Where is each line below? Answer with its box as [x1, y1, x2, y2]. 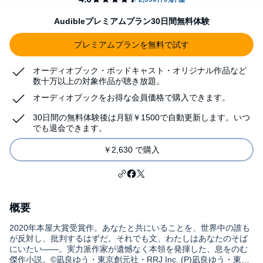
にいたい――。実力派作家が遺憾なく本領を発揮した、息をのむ [9, 244, 248, 254]
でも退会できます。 [33, 123, 107, 133]
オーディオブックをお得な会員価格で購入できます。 [33, 93, 230, 102]
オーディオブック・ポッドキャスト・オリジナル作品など [33, 66, 247, 75]
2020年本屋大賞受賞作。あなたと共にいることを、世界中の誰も [9, 223, 250, 232]
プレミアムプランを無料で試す [74, 40, 189, 49]
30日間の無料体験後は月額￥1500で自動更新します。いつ [33, 113, 250, 122]
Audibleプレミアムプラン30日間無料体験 [53, 16, 210, 26]
